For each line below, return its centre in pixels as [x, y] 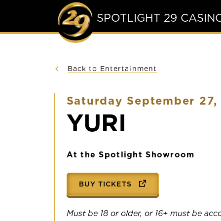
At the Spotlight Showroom [130, 155]
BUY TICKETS [106, 184]
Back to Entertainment [112, 69]
